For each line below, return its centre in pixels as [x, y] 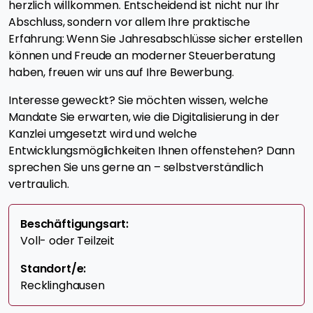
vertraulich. [39, 184]
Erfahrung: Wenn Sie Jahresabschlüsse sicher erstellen [155, 39]
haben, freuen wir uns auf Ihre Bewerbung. [121, 73]
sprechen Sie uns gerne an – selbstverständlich [136, 168]
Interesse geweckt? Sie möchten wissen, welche [138, 101]
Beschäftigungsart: [75, 224]
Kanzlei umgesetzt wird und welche [103, 134]
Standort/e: [53, 269]
